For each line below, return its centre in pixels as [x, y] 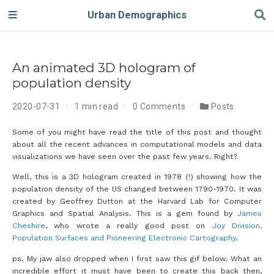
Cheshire [29, 226]
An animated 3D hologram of [104, 67]
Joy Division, [237, 226]
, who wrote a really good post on [129, 226]
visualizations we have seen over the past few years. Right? [125, 156]
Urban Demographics [137, 15]
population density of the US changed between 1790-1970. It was [137, 189]
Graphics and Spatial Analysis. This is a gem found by [125, 213]
